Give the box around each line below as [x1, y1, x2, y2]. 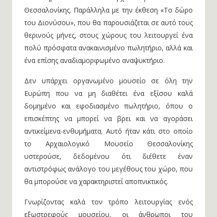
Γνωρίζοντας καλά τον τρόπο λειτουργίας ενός [24, 197, 193, 206]
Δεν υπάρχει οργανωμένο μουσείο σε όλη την [24, 76, 193, 85]
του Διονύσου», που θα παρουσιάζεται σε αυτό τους [24, 18, 193, 27]
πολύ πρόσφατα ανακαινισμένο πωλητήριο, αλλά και [24, 43, 193, 52]
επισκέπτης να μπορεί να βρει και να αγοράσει [24, 114, 193, 123]
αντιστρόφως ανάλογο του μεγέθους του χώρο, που [24, 164, 193, 173]
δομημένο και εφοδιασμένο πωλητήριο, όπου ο [24, 101, 193, 110]
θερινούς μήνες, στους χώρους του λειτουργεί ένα [24, 31, 193, 40]
